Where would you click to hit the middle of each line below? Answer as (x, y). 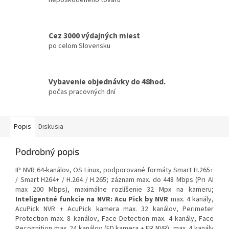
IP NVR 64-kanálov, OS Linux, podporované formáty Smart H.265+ (114, 170)
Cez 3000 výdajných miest (94, 36)
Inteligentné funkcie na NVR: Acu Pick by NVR (92, 200)
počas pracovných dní (82, 92)
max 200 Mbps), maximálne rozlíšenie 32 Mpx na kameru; (114, 190)
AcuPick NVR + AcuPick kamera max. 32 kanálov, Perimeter (114, 209)
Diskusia (51, 127)
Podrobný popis (47, 152)
